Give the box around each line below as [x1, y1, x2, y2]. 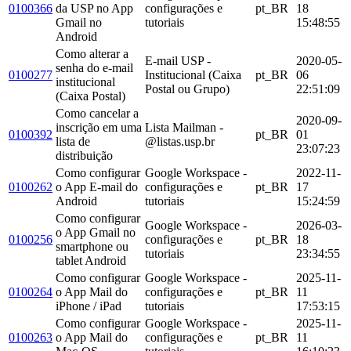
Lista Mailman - [145, 120, 223, 134]
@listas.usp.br [145, 134, 215, 148]
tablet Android [56, 253, 126, 267]
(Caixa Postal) [56, 89, 125, 103]
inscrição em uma [56, 120, 142, 134]
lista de [56, 134, 90, 148]
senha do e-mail [56, 60, 133, 74]
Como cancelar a [56, 106, 139, 120]
